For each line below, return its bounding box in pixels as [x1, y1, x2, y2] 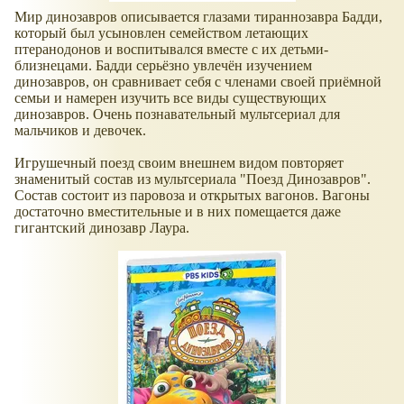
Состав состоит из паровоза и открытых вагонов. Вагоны [14, 188, 370, 204]
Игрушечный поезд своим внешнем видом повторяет [14, 155, 344, 171]
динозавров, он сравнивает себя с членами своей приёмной [14, 74, 381, 90]
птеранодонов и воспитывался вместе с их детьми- [14, 41, 328, 58]
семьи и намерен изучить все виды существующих [14, 90, 326, 106]
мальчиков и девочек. [14, 123, 146, 139]
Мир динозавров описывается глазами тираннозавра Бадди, [14, 9, 382, 25]
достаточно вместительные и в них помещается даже [14, 204, 341, 220]
